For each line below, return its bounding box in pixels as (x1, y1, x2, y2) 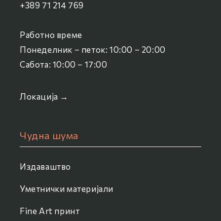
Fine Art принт (20, 206, 80, 217)
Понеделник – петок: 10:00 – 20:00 (20, 44, 166, 55)
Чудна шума (20, 129, 78, 142)
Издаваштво (20, 161, 71, 172)
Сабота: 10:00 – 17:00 (20, 59, 108, 70)
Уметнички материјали (20, 184, 113, 194)
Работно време (20, 30, 82, 40)
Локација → (20, 91, 69, 102)
